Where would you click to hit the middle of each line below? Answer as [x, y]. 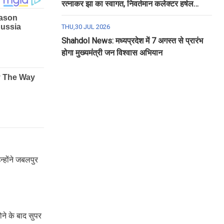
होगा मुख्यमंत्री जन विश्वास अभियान [112, 53]
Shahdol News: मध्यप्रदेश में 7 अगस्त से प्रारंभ [132, 41]
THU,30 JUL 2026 [85, 27]
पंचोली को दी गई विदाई [93, 16]
